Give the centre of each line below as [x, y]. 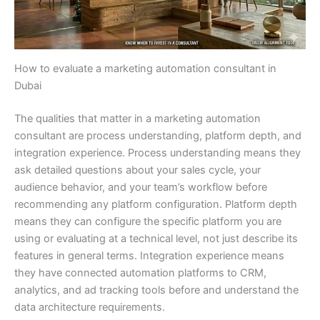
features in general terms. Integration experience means [149, 255]
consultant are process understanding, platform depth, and [158, 135]
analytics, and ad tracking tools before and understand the [156, 290]
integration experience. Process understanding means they [157, 152]
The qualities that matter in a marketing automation [137, 118]
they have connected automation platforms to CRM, [140, 272]
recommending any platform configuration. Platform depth [156, 204]
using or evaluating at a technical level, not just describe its [156, 238]
